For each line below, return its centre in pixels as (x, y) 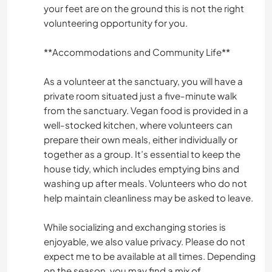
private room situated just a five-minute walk (140, 96)
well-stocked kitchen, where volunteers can (138, 125)
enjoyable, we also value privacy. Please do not (144, 242)
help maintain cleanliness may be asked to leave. (148, 198)
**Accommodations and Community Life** (137, 52)
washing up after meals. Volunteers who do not (145, 183)
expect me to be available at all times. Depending (150, 256)
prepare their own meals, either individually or (141, 140)
